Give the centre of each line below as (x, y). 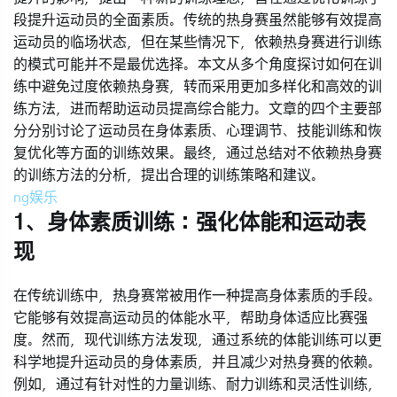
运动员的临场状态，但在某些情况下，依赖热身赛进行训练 (198, 43)
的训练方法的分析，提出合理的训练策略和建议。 (169, 175)
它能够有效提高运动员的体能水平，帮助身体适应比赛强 (191, 318)
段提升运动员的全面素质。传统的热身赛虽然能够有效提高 (198, 20)
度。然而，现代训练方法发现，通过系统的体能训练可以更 (198, 340)
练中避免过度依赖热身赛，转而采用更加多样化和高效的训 (198, 87)
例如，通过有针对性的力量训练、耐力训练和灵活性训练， (198, 385)
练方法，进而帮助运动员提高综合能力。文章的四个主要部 (198, 109)
